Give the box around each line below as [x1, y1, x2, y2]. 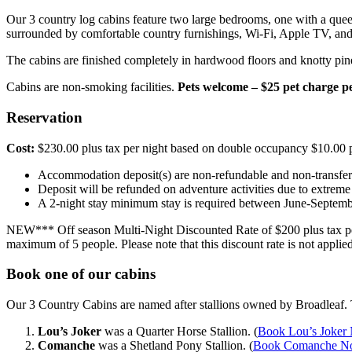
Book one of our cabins [6, 266, 156, 283]
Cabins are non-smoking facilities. [6, 80, 178, 94]
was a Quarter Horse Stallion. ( [101, 324, 258, 339]
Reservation [6, 108, 82, 126]
